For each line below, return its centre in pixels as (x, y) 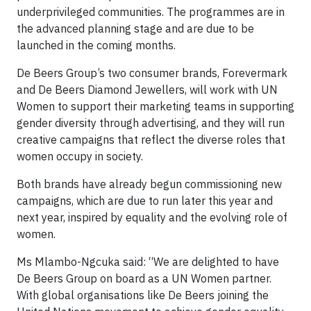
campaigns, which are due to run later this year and (145, 201)
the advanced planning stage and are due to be (135, 29)
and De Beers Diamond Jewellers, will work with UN (147, 90)
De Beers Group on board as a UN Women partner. (144, 279)
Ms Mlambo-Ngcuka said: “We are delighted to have (148, 262)
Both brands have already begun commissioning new (149, 184)
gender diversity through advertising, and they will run (151, 123)
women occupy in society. (80, 157)
